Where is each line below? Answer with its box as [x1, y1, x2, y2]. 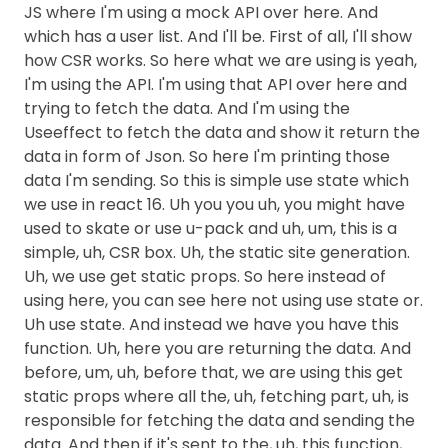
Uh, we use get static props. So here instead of [24, 265, 386, 288]
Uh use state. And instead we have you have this [24, 313, 399, 336]
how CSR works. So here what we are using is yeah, [24, 49, 417, 72]
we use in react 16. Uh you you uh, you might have [24, 193, 405, 216]
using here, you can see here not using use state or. [24, 289, 423, 312]
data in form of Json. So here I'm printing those [24, 145, 390, 168]
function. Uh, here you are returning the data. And [24, 337, 411, 360]
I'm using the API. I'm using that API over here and [24, 73, 407, 96]
